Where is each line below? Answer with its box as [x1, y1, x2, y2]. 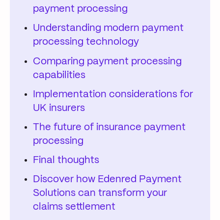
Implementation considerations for [33, 89, 193, 99]
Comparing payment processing [33, 56, 182, 66]
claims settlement [33, 202, 116, 212]
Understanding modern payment [33, 24, 184, 33]
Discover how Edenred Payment [33, 175, 182, 185]
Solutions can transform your [33, 189, 167, 198]
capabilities [33, 70, 86, 80]
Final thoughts [33, 156, 100, 165]
